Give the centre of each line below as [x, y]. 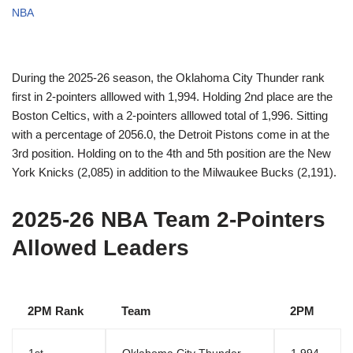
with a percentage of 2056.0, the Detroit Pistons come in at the [171, 135]
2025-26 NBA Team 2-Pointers [169, 220]
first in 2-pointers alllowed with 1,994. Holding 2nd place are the [172, 97]
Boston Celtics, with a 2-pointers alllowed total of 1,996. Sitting [170, 116]
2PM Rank [56, 311]
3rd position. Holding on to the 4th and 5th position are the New [171, 154]
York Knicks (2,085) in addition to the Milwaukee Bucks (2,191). [174, 173]
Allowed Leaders [100, 248]
